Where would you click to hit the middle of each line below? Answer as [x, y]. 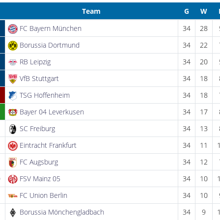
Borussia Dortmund [49, 45]
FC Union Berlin [43, 195]
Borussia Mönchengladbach [62, 212]
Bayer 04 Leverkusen [52, 111]
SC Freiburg [37, 128]
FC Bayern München [50, 28]
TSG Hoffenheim [44, 95]
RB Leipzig [35, 61]
